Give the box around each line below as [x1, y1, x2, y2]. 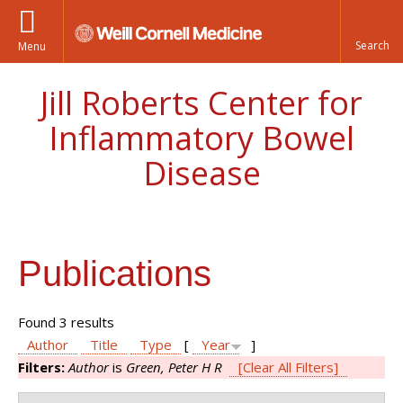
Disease [142, 151, 261, 195]
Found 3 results [18, 313, 114, 331]
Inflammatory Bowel [49, 116, 354, 160]
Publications [18, 254, 211, 293]
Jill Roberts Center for [40, 81, 363, 125]
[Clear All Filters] [238, 358, 338, 376]
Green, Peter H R [126, 358, 222, 376]
